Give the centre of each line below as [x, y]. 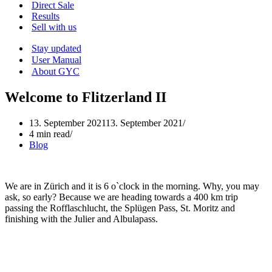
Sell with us [54, 27]
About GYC [56, 71]
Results [46, 16]
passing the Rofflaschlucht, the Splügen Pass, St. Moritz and [120, 208]
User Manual [56, 60]
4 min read [49, 134]
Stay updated [56, 48]
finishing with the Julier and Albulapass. [81, 219]
